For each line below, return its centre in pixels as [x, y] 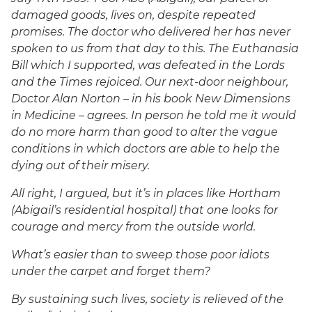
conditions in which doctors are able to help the [146, 149]
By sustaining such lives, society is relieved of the [147, 299]
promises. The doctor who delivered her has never [151, 32]
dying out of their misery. [80, 165]
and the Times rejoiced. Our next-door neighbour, [150, 82]
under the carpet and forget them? [111, 271]
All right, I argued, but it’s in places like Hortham [146, 193]
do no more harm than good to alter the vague [145, 132]
